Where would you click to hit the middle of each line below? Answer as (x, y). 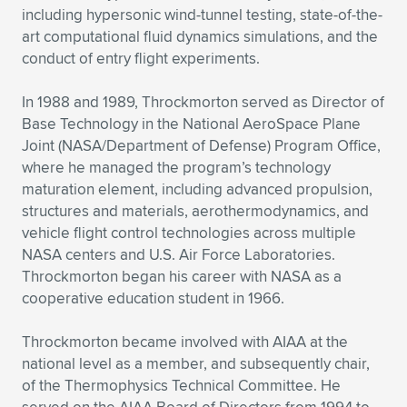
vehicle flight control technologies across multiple (189, 233)
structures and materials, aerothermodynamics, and (195, 211)
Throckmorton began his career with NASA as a (182, 276)
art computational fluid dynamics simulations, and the (200, 36)
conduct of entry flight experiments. (141, 58)
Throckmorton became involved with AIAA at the (185, 342)
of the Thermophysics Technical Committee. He (181, 385)
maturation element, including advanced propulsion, (197, 189)
